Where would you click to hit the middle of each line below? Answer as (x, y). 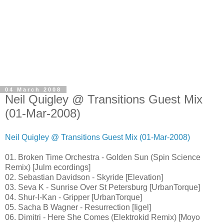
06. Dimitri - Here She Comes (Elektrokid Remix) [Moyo (102, 217)
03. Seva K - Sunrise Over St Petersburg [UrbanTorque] (102, 187)
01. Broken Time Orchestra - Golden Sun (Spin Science (103, 157)
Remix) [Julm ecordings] (48, 167)
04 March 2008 (33, 89)
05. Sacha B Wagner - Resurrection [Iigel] (78, 207)
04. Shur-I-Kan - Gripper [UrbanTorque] (73, 197)
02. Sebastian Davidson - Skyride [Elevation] (84, 177)
